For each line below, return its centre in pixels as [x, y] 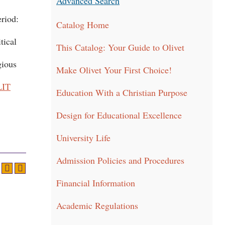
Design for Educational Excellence [119, 115]
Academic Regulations [97, 205]
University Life [83, 138]
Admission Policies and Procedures [120, 160]
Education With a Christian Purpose [122, 92]
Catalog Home [83, 25]
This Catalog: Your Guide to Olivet [120, 47]
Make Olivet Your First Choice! [114, 70]
